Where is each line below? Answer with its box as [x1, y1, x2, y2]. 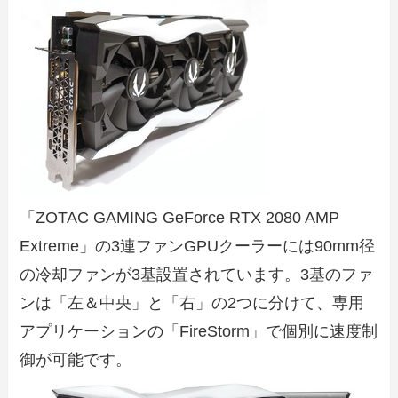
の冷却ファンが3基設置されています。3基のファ [20, 265, 374, 283]
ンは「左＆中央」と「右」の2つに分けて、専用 [20, 293, 365, 312]
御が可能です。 [20, 350, 132, 369]
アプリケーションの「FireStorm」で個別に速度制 [20, 322, 378, 340]
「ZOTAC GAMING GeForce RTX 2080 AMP [20, 208, 340, 227]
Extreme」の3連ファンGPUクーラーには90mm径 [20, 236, 376, 255]
